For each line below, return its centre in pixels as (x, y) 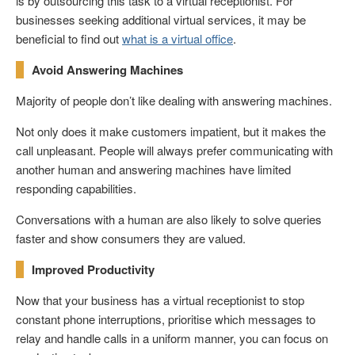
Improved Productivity (93, 270)
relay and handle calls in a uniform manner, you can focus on (172, 338)
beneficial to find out (69, 39)
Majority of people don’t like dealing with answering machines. (174, 101)
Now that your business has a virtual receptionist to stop (160, 300)
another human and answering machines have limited (153, 170)
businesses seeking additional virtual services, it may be (161, 20)
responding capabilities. (76, 189)
